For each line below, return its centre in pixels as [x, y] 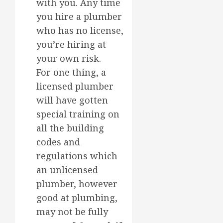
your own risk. [69, 58]
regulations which [77, 156]
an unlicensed [67, 170]
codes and [58, 142]
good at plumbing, [77, 198]
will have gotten [72, 100]
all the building [70, 128]
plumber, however [77, 184]
